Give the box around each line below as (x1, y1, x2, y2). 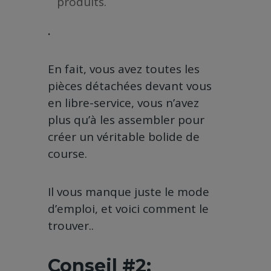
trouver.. (48, 218, 94, 234)
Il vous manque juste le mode (48, 184, 209, 200)
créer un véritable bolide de (48, 129, 200, 145)
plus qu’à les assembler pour (48, 112, 204, 128)
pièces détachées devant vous (48, 78, 212, 94)
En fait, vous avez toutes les (48, 61, 200, 77)
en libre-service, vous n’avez (48, 95, 199, 111)
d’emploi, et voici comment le (48, 201, 209, 217)
